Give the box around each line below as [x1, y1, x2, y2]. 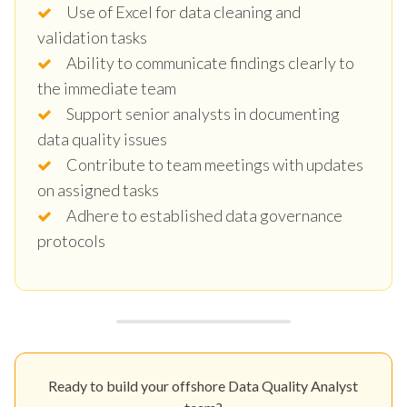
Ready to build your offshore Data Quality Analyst [48, 376, 359, 394]
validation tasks [37, 26, 147, 47]
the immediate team [37, 77, 176, 98]
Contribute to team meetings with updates [66, 154, 363, 174]
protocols [37, 230, 105, 251]
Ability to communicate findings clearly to [66, 52, 354, 73]
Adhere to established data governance [66, 204, 342, 225]
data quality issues [37, 128, 167, 149]
